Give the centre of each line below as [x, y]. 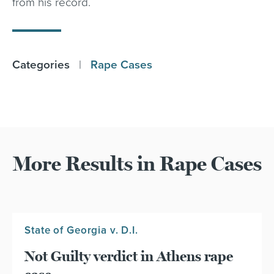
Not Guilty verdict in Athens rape [129, 257]
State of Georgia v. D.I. [81, 231]
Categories [41, 65]
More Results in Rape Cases [137, 164]
